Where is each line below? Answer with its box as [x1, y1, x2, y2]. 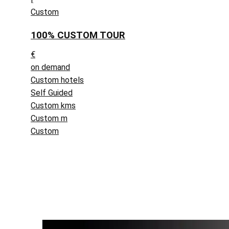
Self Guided [31, 87, 73, 98]
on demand [31, 62, 70, 72]
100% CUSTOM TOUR [31, 29, 125, 41]
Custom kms [31, 100, 76, 110]
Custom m [31, 113, 67, 123]
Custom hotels [31, 75, 84, 85]
